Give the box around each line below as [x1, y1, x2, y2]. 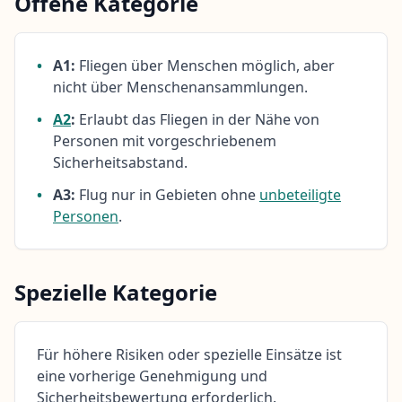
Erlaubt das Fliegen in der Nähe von [75, 109, 319, 129]
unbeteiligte [259, 184, 341, 205]
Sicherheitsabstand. [53, 152, 188, 172]
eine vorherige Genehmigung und [37, 365, 267, 386]
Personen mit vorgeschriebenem [53, 130, 276, 151]
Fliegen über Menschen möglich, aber [75, 55, 335, 75]
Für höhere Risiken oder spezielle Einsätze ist [37, 344, 342, 364]
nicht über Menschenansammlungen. [53, 76, 308, 97]
